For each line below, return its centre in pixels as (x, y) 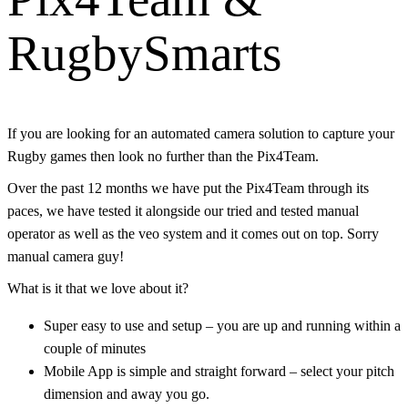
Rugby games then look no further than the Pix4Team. (163, 157)
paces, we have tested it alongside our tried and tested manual (183, 211)
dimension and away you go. (127, 394)
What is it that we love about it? (98, 289)
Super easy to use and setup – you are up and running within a (222, 326)
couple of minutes (95, 349)
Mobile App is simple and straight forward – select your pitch (219, 372)
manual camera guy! (66, 257)
